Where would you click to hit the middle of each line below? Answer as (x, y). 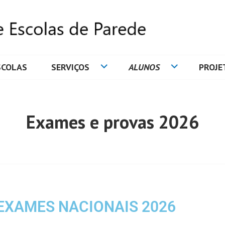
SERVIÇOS (70, 67)
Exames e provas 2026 (113, 122)
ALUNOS (144, 67)
